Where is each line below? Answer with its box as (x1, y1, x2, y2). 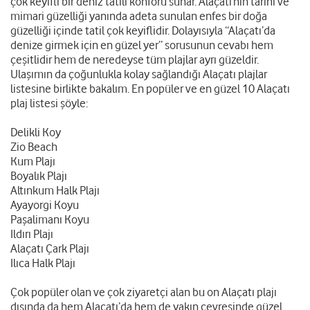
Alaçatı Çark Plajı (10, 241, 89, 256)
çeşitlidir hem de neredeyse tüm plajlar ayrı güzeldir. (10, 53, 259, 67)
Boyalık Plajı (10, 169, 67, 183)
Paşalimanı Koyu (10, 212, 89, 227)
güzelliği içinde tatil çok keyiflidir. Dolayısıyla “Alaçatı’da (10, 24, 275, 38)
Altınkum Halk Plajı (10, 183, 100, 198)
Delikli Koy (10, 125, 61, 140)
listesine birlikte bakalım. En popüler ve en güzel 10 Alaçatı (10, 82, 290, 96)
